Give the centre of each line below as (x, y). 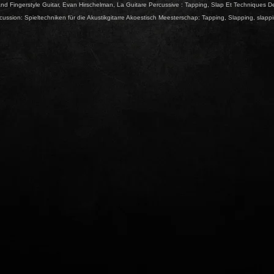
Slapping (241, 17)
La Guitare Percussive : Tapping (162, 5)
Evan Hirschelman (88, 5)
